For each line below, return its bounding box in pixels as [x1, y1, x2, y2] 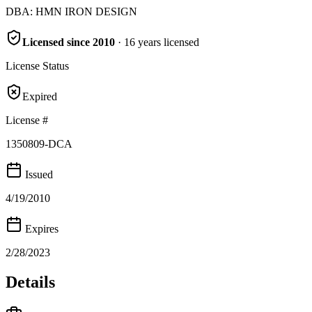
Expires [22, 222, 58, 235]
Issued [22, 168, 53, 180]
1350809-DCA [6, 137, 72, 150]
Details [6, 272, 55, 291]
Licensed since [22, 36, 93, 48]
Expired [22, 90, 57, 102]
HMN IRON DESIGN [36, 5, 137, 17]
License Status [6, 59, 69, 72]
